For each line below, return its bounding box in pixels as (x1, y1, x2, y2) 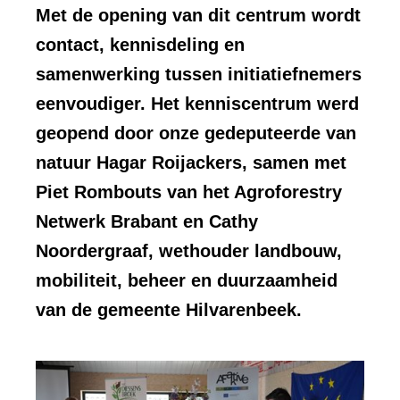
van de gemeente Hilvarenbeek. (36, 300, 302, 321)
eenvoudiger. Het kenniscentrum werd (36, 94, 359, 114)
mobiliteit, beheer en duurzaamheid (36, 271, 337, 291)
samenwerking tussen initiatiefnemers (36, 64, 362, 85)
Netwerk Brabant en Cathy (36, 212, 258, 232)
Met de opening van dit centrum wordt (36, 5, 361, 26)
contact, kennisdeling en (36, 35, 245, 55)
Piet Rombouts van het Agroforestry (36, 182, 342, 203)
